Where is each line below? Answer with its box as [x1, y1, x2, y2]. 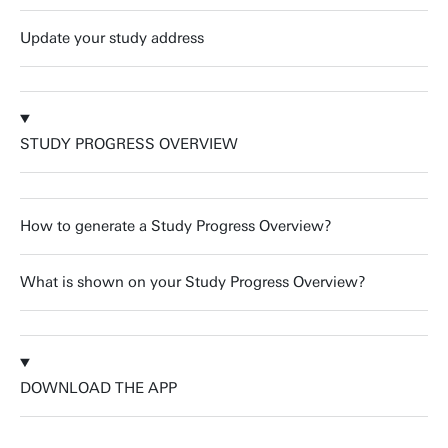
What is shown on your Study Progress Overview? [20, 272, 366, 291]
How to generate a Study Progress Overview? [20, 216, 332, 235]
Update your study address [20, 28, 204, 47]
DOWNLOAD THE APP [20, 378, 177, 397]
